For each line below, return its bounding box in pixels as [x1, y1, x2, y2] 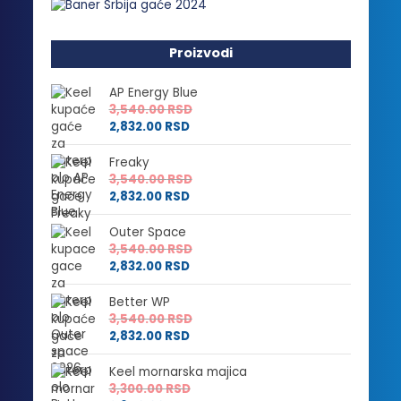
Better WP [108, 294, 170, 311]
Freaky [108, 154, 149, 172]
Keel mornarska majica [108, 363, 247, 381]
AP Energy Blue [108, 84, 198, 102]
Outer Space [108, 224, 186, 242]
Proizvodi [168, 44, 233, 63]
